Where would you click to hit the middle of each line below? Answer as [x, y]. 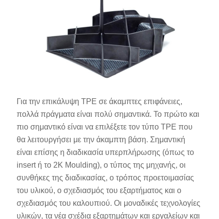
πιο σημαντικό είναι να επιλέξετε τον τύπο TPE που [104, 127]
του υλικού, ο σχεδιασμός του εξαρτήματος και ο [99, 190]
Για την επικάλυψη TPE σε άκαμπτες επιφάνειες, [99, 101]
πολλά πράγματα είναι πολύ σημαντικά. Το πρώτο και [108, 114]
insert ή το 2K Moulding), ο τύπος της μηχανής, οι [101, 165]
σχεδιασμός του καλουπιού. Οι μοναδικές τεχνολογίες [108, 203]
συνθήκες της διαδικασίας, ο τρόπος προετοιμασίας [105, 177]
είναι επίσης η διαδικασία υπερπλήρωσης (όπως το [105, 152]
